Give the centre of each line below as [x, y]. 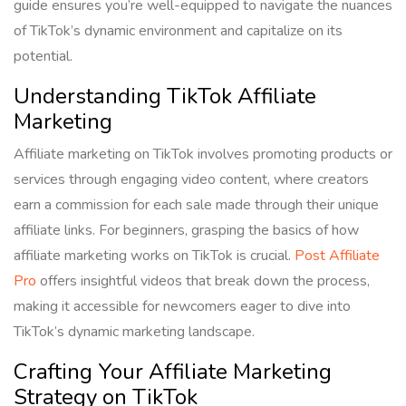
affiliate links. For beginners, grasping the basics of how [186, 231]
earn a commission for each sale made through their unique [196, 205]
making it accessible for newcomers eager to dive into [182, 307]
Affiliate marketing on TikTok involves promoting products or [203, 155]
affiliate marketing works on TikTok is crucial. [154, 256]
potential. [43, 57]
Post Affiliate [337, 256]
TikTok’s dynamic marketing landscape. [134, 332]
